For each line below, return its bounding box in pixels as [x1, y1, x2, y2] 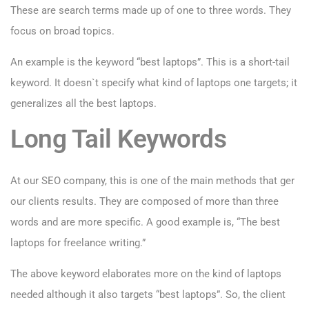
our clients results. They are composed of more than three [10, 195, 279, 208]
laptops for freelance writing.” [10, 237, 146, 250]
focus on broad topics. [10, 25, 114, 38]
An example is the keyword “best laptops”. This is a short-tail [10, 56, 290, 69]
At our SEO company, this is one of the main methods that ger [10, 175, 295, 188]
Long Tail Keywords [10, 123, 226, 154]
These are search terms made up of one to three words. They [10, 4, 291, 17]
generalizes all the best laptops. [10, 97, 157, 110]
